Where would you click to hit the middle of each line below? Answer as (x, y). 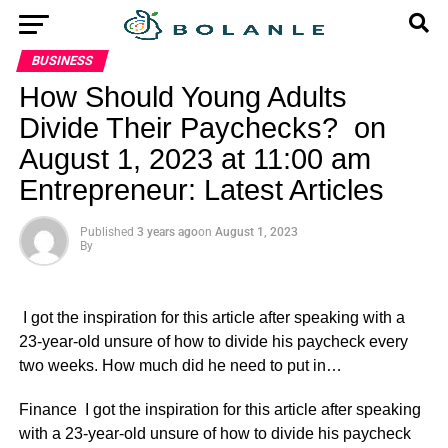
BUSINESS (62, 60)
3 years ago (167, 232)
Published (106, 232)
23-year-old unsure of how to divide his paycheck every (213, 341)
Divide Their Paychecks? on (202, 128)
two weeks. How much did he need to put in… (180, 365)
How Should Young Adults (182, 97)
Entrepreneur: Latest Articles (201, 190)
